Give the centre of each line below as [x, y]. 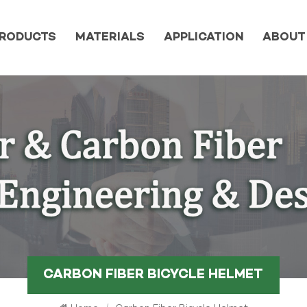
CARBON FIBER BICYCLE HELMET [153, 275]
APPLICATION [204, 38]
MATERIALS [110, 38]
